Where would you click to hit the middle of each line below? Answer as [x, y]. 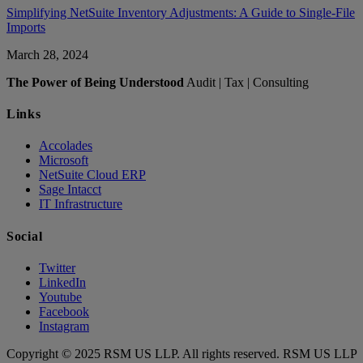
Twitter [57, 267]
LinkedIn [62, 282]
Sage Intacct [70, 190]
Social [25, 236]
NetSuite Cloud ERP [92, 175]
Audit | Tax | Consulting [246, 82]
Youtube [60, 297]
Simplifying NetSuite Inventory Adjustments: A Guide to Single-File [181, 12]
